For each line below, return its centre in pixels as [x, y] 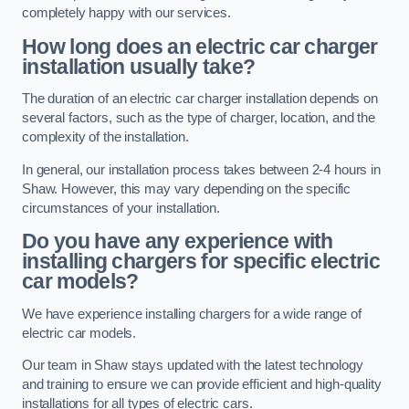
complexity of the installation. [105, 137]
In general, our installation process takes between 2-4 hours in [201, 169]
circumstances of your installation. [121, 208]
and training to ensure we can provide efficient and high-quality [202, 385]
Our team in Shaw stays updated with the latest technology [193, 366]
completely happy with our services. [126, 13]
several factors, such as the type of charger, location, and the [199, 118]
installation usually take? [139, 66]
